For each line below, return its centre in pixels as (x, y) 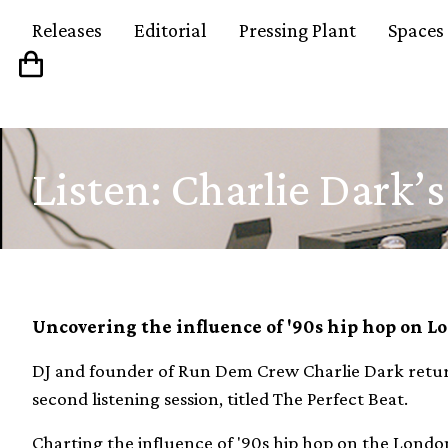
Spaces (416, 30)
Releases (67, 30)
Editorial (170, 30)
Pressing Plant (297, 30)
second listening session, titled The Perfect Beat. (220, 399)
